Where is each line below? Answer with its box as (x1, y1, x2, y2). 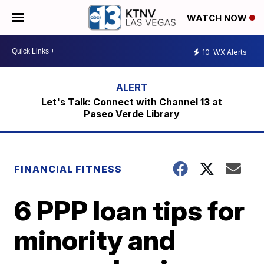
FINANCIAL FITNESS (14, 163, 123, 175)
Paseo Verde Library (84, 108, 180, 120)
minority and (14, 223, 176, 256)
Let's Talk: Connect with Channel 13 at (41, 96, 223, 108)
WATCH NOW (187, 12, 249, 24)
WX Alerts (212, 47, 247, 57)
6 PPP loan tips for (14, 194, 245, 227)
